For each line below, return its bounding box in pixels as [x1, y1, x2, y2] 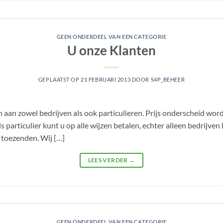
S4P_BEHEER [150, 76, 185, 83]
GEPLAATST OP [38, 76, 81, 83]
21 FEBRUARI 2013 [81, 76, 131, 83]
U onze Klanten [67, 42, 156, 58]
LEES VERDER [88, 156, 129, 164]
